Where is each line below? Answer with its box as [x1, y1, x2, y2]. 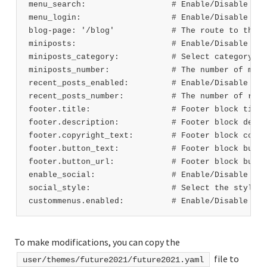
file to [212, 252, 239, 265]
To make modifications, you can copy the [14, 235, 180, 248]
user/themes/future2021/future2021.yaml [22, 254, 204, 265]
